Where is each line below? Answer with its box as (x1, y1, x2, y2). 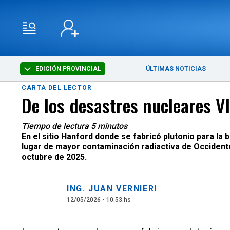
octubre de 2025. (22, 152, 87, 162)
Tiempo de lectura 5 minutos (22, 121, 127, 131)
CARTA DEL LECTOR (22, 84, 92, 91)
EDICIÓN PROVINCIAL (34, 65, 102, 72)
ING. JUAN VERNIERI (67, 184, 157, 194)
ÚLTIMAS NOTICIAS (146, 65, 206, 72)
